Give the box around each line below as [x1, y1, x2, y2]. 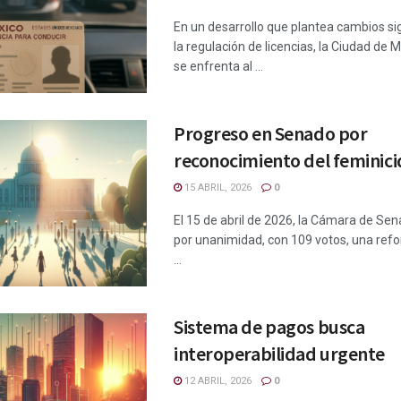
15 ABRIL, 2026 [182, 181, 252, 193]
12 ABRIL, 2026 [182, 374, 252, 387]
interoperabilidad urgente [174, 340, 385, 366]
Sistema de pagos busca [174, 313, 365, 339]
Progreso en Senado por [174, 120, 368, 146]
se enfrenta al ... [174, 59, 263, 73]
